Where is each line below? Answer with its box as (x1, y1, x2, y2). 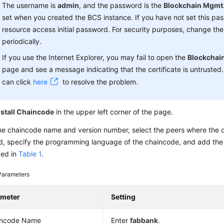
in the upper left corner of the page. (54, 107, 173, 116)
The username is (2, 1, 58, 9)
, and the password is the (79, 1, 164, 9)
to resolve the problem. (60, 77, 138, 86)
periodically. (2, 37, 42, 45)
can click (2, 77, 33, 86)
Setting (111, 192, 136, 201)
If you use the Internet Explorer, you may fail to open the (2, 53, 188, 61)
